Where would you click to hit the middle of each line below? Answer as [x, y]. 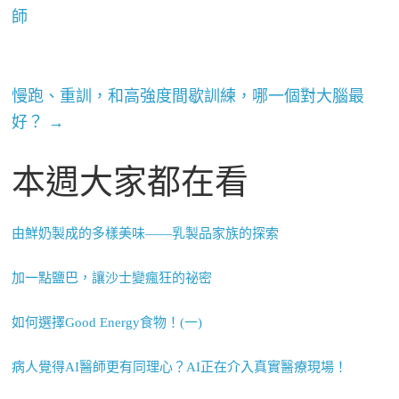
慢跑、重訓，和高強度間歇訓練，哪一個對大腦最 [188, 97]
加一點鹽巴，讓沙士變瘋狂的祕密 [112, 278]
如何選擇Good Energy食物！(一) [107, 323]
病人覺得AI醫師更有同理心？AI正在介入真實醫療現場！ [180, 367]
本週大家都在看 [130, 182]
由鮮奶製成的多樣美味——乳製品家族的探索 [146, 234]
